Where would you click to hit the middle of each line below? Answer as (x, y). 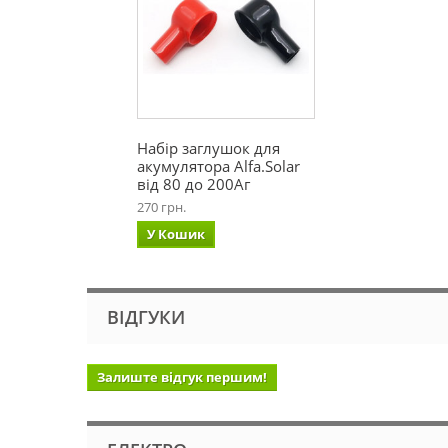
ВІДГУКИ (146, 317)
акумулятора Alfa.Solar (218, 166)
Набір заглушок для (208, 148)
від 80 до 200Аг (193, 184)
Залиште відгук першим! (182, 377)
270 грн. (161, 207)
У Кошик (176, 234)
